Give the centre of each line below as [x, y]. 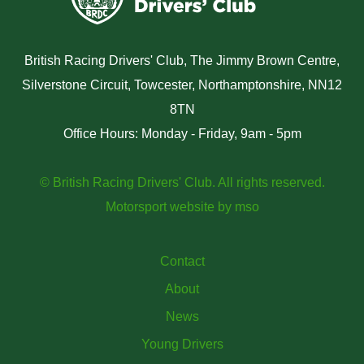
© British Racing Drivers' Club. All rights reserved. [182, 183]
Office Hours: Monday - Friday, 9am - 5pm [182, 134]
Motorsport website [160, 207]
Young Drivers [182, 344]
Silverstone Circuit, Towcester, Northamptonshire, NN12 [182, 85]
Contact [182, 262]
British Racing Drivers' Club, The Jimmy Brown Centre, [182, 61]
